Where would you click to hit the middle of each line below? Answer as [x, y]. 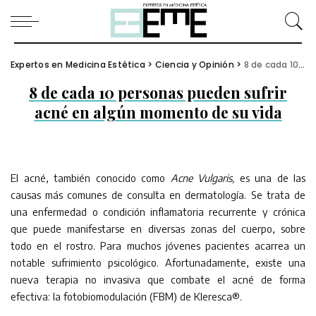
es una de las [270, 178]
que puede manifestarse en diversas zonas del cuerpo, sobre [158, 229]
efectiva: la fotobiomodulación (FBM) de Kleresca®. [126, 296]
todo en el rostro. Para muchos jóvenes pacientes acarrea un [158, 245]
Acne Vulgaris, [202, 178]
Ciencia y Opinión [194, 65]
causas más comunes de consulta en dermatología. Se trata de [158, 195]
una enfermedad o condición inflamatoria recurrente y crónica [158, 212]
